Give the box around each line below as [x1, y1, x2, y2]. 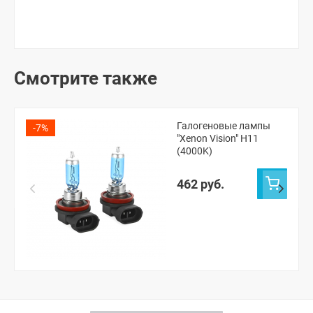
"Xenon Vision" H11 [177, 133, 259, 145]
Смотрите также [14, 68, 157, 89]
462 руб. [177, 176, 224, 191]
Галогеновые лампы [177, 120, 270, 132]
